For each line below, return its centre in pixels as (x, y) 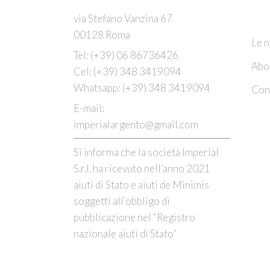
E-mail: (89, 108)
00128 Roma (102, 35)
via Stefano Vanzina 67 (123, 19)
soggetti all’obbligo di (122, 201)
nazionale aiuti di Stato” (125, 234)
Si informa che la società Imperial (146, 152)
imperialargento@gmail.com (136, 125)
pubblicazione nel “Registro (134, 218)
